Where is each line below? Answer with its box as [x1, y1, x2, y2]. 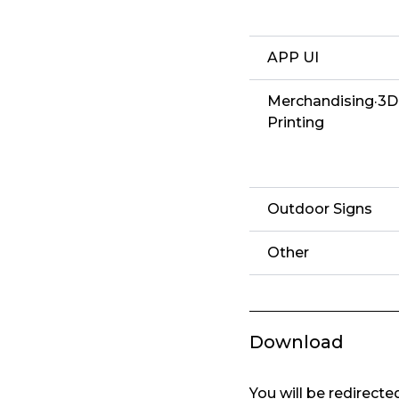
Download [249, 331, 344, 354]
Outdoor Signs [267, 200, 372, 218]
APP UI [267, 49, 319, 67]
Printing [267, 114, 324, 132]
